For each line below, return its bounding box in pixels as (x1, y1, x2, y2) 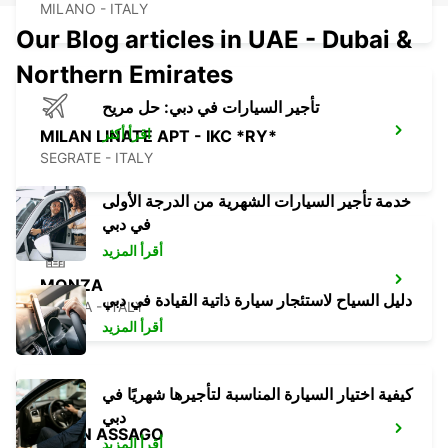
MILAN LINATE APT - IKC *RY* (40, 126, 277, 147)
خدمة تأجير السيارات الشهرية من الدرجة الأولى (102, 191, 411, 212)
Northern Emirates (16, 60, 233, 90)
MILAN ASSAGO (40, 424, 164, 445)
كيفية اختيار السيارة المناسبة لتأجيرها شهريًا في (102, 384, 413, 405)
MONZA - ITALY (40, 298, 144, 316)
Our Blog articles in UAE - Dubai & (16, 25, 412, 55)
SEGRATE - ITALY (40, 149, 153, 167)
